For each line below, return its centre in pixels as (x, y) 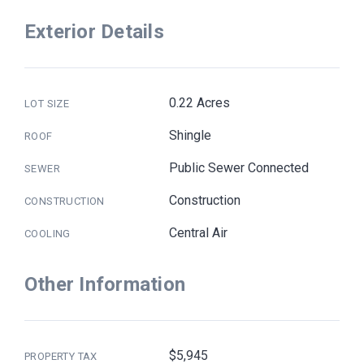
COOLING (48, 233)
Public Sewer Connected (239, 167)
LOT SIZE (47, 103)
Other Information (105, 284)
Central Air (199, 232)
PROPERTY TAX (61, 356)
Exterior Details (94, 31)
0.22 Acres (200, 102)
